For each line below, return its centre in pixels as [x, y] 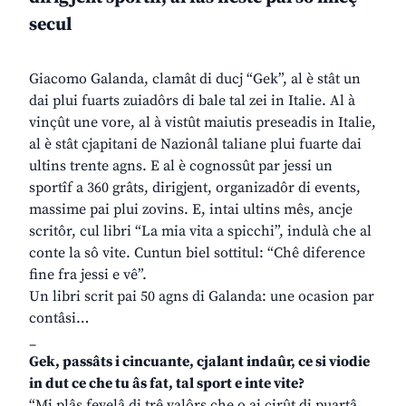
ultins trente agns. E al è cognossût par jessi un [181, 166]
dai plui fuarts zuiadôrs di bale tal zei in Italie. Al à [192, 101]
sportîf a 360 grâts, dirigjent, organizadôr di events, [195, 188]
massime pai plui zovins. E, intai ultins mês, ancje [191, 210]
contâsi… [59, 319]
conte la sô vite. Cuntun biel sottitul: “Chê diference [197, 253]
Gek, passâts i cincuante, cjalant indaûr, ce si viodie [199, 362]
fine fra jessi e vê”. [88, 275]
